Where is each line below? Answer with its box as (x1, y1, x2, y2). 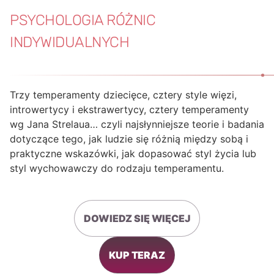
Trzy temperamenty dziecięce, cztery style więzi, (10, 89, 237, 102)
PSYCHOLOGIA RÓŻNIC (10, 12, 156, 29)
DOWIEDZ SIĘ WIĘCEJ (84, 212, 190, 225)
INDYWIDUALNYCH (10, 34, 130, 51)
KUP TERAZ (109, 249, 165, 262)
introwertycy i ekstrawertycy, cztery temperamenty (10, 103, 249, 116)
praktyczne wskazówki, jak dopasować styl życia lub (10, 147, 256, 160)
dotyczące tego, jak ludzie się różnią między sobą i (10, 133, 248, 146)
